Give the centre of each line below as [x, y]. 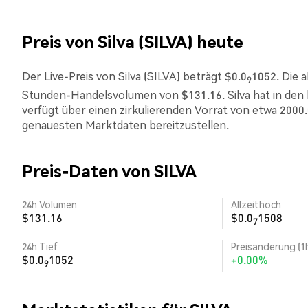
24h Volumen [49, 205]
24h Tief [40, 246]
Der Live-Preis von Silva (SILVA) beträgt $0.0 [134, 76]
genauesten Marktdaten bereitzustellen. [125, 125]
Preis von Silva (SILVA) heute [133, 42]
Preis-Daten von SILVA [109, 171]
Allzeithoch [256, 205]
